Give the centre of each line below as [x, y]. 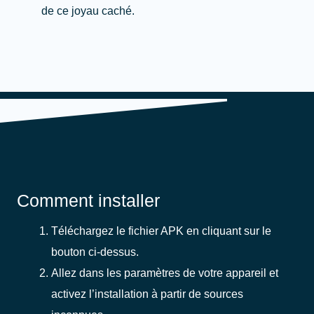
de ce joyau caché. [88, 11]
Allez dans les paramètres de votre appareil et [165, 273]
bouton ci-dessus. [95, 252]
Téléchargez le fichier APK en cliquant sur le [162, 231]
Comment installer [88, 201]
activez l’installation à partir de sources [148, 294]
